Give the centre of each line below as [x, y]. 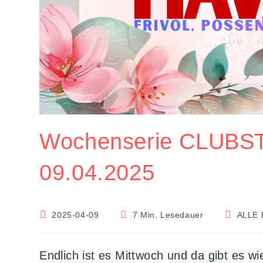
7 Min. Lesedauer [168, 215]
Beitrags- [242, 214]
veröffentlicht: [67, 225]
